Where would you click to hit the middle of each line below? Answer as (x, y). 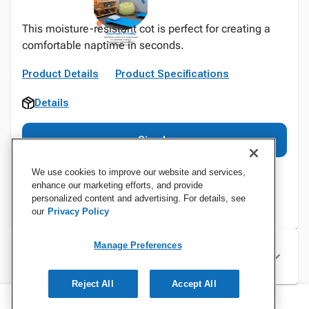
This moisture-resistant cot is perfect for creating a (146, 29)
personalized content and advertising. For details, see (139, 198)
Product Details (60, 74)
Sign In (154, 140)
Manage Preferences (138, 245)
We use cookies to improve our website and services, (139, 172)
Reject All (93, 284)
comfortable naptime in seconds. (103, 45)
